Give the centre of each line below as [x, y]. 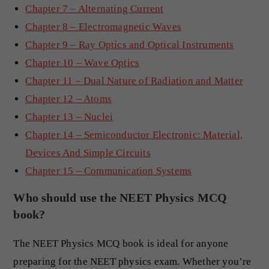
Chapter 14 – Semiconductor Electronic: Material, [134, 134]
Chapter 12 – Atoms [69, 98]
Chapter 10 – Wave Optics [83, 62]
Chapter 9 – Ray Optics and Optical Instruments [130, 44]
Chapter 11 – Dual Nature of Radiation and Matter [134, 80]
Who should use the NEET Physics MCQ [120, 197]
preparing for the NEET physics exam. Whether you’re [132, 261]
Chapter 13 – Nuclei [69, 116]
